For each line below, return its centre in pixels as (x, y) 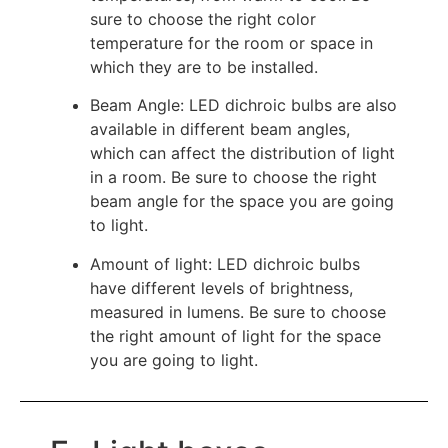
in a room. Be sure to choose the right (233, 177)
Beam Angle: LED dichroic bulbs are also (243, 105)
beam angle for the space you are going (242, 201)
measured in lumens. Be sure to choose (238, 311)
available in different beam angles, (220, 129)
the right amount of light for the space (235, 335)
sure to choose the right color (203, 18)
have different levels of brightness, (221, 287)
